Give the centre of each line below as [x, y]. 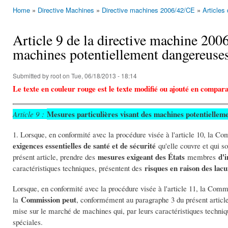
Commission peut [49, 200]
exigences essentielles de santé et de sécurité [84, 146]
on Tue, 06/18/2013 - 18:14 [99, 75]
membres [202, 157]
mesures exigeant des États [141, 157]
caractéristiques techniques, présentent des [79, 168]
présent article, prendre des [55, 157]
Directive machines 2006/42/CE [148, 10]
